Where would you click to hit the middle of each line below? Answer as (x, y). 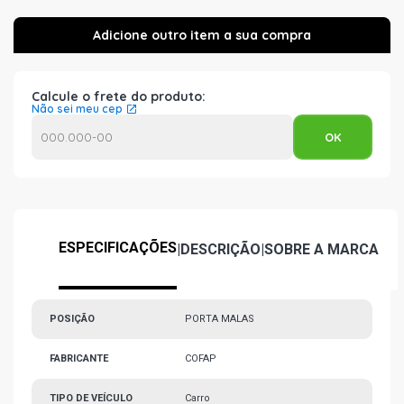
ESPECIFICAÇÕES (118, 248)
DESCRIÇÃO (220, 249)
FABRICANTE (79, 358)
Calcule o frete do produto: (119, 96)
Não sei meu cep (77, 109)
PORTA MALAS (220, 319)
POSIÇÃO (72, 319)
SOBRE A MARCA (321, 249)
